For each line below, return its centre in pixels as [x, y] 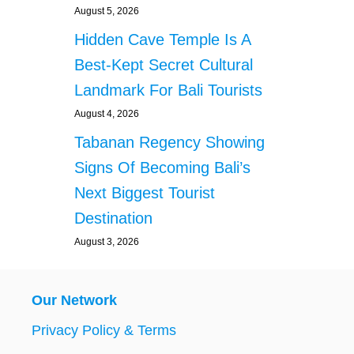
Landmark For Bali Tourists [171, 90]
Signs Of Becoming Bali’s [162, 168]
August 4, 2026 [107, 114]
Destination [113, 218]
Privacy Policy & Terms [104, 331]
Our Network [74, 301]
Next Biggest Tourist [145, 193]
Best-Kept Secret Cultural [164, 65]
